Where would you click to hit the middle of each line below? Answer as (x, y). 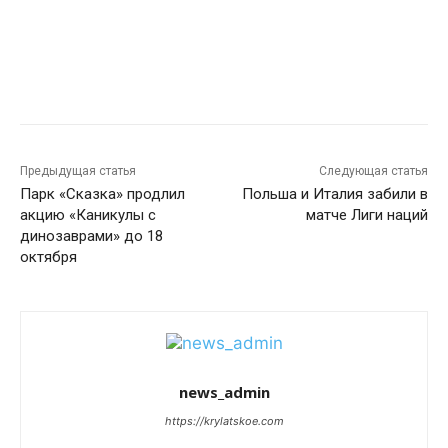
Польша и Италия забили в (334, 194)
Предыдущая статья (78, 171)
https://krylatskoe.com (224, 421)
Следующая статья (373, 171)
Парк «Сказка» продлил (102, 194)
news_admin (224, 392)
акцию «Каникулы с (88, 215)
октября (48, 257)
